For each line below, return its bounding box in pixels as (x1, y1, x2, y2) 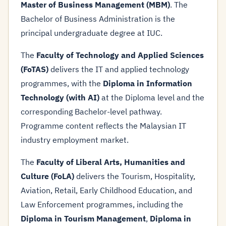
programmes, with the (21, 78, 103, 88)
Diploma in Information (103, 78, 192, 88)
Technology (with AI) (21, 92, 99, 102)
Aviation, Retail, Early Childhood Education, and (21, 185, 192, 195)
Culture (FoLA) (21, 171, 74, 181)
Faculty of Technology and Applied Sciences (36, 50, 204, 60)
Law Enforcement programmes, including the (21, 199, 183, 209)
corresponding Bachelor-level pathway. (21, 106, 162, 117)
